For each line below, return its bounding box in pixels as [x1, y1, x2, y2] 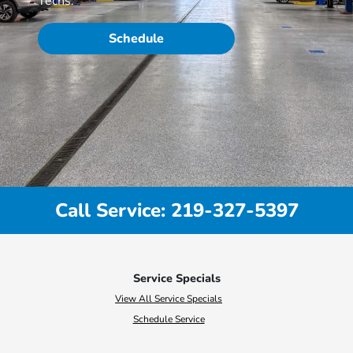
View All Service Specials [115, 292, 222, 305]
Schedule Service [132, 313, 205, 325]
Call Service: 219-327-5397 [54, 198, 299, 223]
